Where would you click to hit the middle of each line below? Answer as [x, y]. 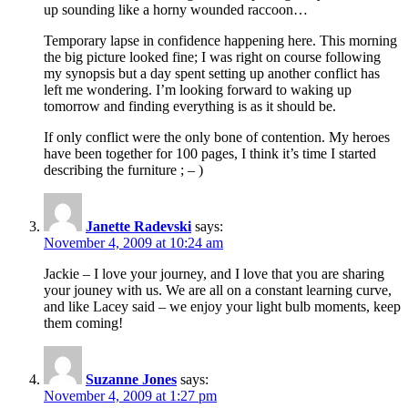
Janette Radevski [138, 226]
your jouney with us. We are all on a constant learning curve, [218, 290]
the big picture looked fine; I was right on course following [212, 56]
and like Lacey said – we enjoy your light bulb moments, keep [222, 306]
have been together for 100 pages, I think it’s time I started [210, 153]
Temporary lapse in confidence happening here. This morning [220, 40]
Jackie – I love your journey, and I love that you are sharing [214, 273]
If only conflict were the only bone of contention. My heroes [217, 137]
